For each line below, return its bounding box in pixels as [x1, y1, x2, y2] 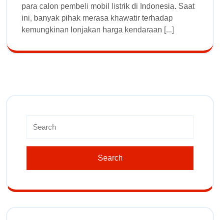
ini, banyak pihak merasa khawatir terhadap [22, 13, 173, 22]
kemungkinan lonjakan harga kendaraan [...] [22, 25, 174, 34]
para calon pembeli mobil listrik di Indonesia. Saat [22, 1, 194, 10]
